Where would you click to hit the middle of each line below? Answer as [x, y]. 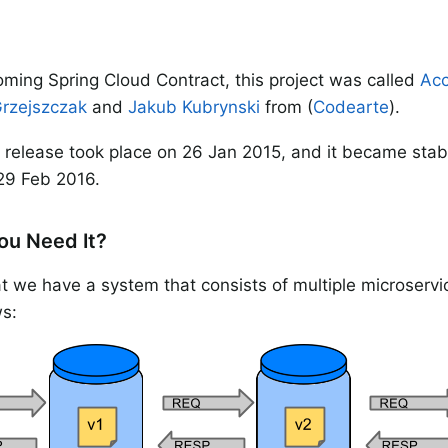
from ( [286, 106]
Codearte [351, 106]
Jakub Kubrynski [194, 106]
